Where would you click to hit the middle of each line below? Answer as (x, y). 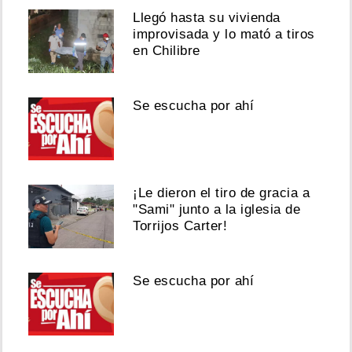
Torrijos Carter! (180, 226)
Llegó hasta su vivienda (207, 18)
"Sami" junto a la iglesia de (217, 210)
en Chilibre (167, 51)
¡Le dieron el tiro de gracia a (222, 193)
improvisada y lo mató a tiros (224, 35)
